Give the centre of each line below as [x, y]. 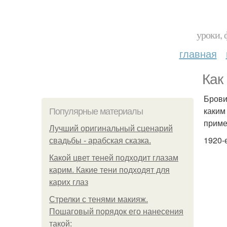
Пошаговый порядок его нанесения [116, 212]
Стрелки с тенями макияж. [99, 199]
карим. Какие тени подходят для [109, 170]
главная [198, 53]
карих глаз [69, 182]
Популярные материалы [96, 111]
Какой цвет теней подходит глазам [114, 158]
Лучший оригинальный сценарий [111, 128]
